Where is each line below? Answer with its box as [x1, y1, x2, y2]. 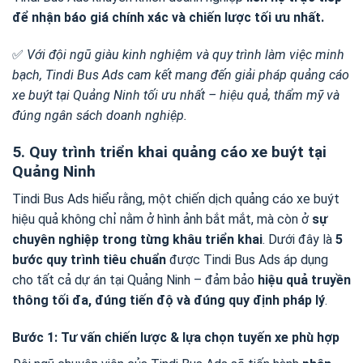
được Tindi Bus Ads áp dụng [166, 252, 328, 268]
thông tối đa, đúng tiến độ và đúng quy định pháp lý [12, 293, 325, 309]
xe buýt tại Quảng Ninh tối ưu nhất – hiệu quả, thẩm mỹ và [12, 87, 340, 103]
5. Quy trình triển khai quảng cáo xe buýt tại [12, 142, 327, 161]
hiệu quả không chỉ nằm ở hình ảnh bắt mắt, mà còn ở [12, 211, 312, 228]
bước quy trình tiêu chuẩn [12, 252, 166, 268]
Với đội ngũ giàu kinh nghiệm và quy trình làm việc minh [27, 46, 344, 62]
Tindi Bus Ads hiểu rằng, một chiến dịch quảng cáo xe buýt [12, 191, 340, 207]
